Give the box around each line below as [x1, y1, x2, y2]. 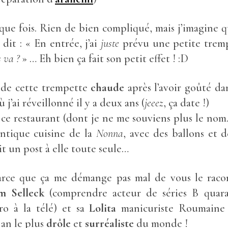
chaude [91, 81, 125, 94]
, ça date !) [163, 96, 209, 109]
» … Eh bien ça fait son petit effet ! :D [19, 52, 188, 65]
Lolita [89, 202, 117, 215]
